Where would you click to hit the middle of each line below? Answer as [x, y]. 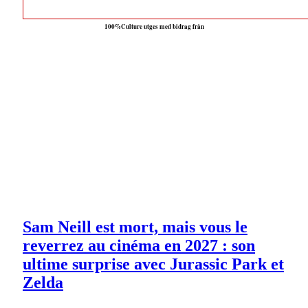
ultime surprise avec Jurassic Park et [153, 264]
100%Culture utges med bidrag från [154, 26]
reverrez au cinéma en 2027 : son [139, 245]
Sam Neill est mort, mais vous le [135, 227]
